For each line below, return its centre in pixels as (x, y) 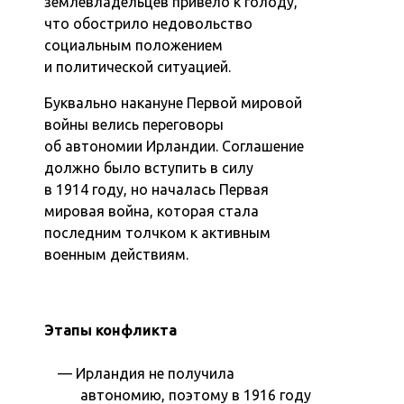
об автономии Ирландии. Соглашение (174, 146)
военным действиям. (117, 254)
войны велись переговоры (134, 124)
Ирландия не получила (156, 373)
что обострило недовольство (149, 23)
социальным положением (134, 45)
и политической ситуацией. (138, 66)
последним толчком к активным (158, 232)
